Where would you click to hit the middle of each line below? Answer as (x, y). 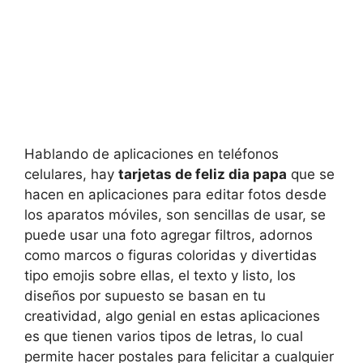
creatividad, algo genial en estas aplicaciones (172, 316)
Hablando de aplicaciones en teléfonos (152, 154)
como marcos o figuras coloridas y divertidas (171, 255)
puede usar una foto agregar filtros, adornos (169, 235)
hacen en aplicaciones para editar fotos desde (175, 194)
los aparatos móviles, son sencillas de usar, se (175, 214)
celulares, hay (71, 174)
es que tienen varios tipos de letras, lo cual (164, 336)
